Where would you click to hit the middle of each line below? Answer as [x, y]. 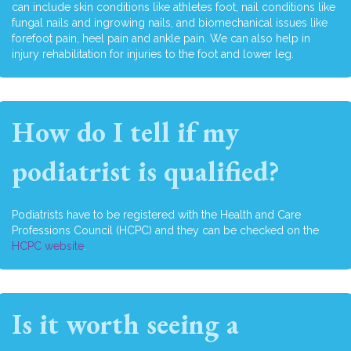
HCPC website [48, 246]
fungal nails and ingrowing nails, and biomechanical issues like [170, 23]
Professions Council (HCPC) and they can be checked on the [165, 231]
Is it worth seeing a [125, 324]
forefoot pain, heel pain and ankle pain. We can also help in [161, 39]
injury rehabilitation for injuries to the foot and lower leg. [153, 54]
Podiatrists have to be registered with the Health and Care [156, 215]
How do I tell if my [125, 132]
